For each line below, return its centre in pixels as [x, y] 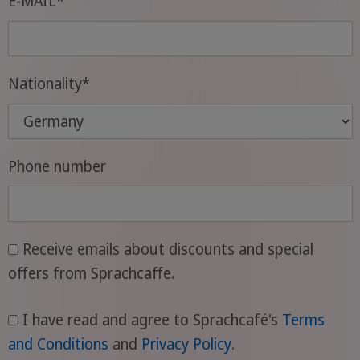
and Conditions [58, 344]
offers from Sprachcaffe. [91, 273]
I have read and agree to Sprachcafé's [152, 320]
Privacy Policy [186, 344]
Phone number [57, 166]
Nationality [45, 84]
